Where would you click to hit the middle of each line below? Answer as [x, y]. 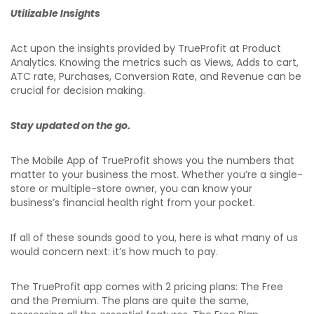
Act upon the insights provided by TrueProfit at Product [146, 49]
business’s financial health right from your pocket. [133, 203]
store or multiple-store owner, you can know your [131, 189]
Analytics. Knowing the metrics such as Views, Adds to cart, [155, 63]
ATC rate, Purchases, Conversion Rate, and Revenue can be [156, 77]
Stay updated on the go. [70, 126]
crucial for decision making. [79, 91]
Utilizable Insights [55, 14]
